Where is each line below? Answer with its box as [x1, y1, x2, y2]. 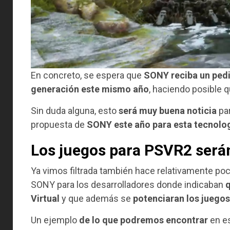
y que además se [60, 193, 133, 204]
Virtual [31, 193, 60, 204]
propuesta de [31, 119, 85, 130]
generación [31, 83, 79, 94]
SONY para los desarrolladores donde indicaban [31, 179, 223, 190]
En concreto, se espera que [31, 69, 144, 81]
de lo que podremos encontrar [79, 214, 208, 225]
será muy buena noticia [119, 105, 217, 116]
